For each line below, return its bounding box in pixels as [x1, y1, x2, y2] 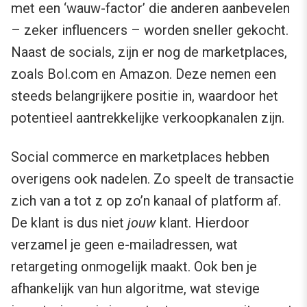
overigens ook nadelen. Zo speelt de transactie [11, 171, 294, 188]
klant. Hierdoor [156, 214, 249, 232]
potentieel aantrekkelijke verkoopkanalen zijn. [11, 110, 284, 127]
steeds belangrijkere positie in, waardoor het [11, 88, 278, 105]
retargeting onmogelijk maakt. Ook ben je [11, 258, 257, 275]
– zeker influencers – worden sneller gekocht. [11, 22, 288, 39]
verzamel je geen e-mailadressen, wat [11, 236, 238, 254]
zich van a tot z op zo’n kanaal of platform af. [11, 193, 281, 210]
